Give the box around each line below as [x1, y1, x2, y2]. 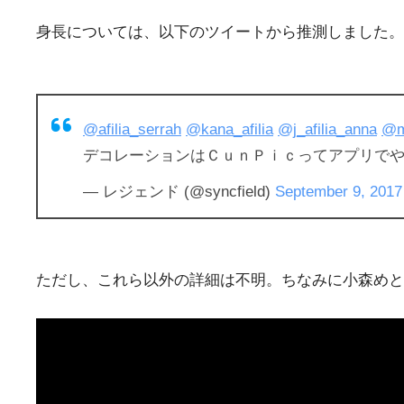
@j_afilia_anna [278, 120, 377, 138]
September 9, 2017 [275, 182, 402, 200]
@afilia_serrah [83, 120, 181, 138]
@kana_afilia [186, 120, 273, 138]
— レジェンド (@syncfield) [83, 182, 275, 200]
